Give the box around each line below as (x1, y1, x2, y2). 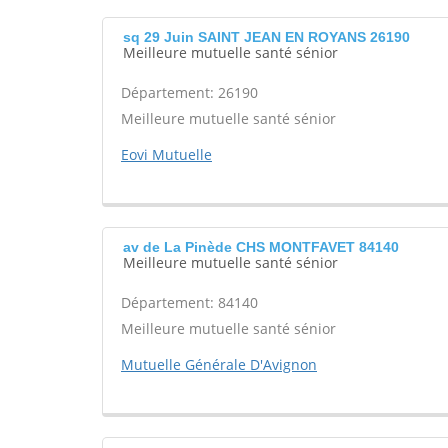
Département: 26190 (121, 83, 258, 102)
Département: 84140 (121, 293, 258, 312)
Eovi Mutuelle (121, 145, 212, 164)
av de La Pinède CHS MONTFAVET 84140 (123, 239, 399, 255)
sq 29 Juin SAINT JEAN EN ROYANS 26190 (123, 29, 410, 45)
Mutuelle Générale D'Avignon (121, 355, 317, 374)
